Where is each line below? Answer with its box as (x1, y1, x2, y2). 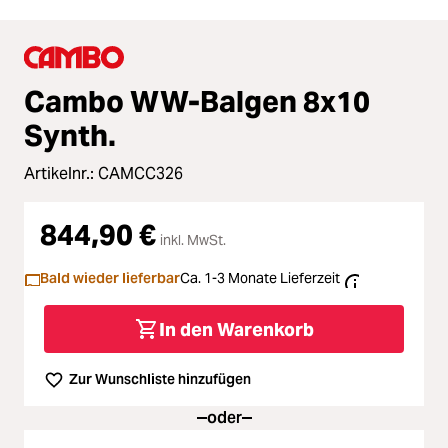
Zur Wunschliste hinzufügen (69, 370, 251, 389)
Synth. (24, 117, 116, 155)
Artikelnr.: (24, 163, 98, 185)
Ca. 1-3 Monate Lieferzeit (180, 269, 340, 288)
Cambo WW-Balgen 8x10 (24, 83, 370, 121)
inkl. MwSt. (160, 231, 226, 250)
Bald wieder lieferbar (40, 269, 180, 288)
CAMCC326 (98, 163, 183, 185)
